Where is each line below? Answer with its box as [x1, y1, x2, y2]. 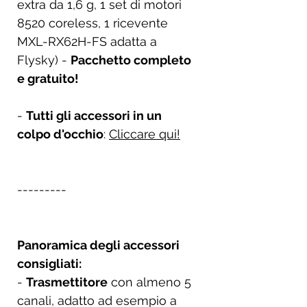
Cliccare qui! [109, 126, 180, 141]
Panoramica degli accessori [17, 237, 180, 252]
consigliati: [17, 256, 82, 271]
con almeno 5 [108, 274, 191, 289]
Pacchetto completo [71, 52, 191, 67]
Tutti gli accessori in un [26, 108, 162, 123]
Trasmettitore [26, 274, 108, 289]
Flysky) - [17, 52, 71, 67]
